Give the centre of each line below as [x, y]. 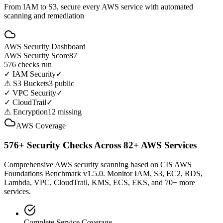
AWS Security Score [37, 56]
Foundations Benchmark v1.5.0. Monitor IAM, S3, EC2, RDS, [103, 173]
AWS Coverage [41, 126]
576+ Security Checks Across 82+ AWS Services [100, 145]
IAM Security [34, 74]
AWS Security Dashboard [45, 47]
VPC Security [34, 93]
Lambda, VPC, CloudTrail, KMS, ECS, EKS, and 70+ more [100, 182]
